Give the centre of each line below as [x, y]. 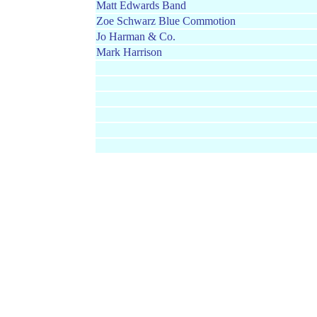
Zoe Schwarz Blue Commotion [166, 21]
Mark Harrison [129, 52]
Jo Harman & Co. [136, 36]
